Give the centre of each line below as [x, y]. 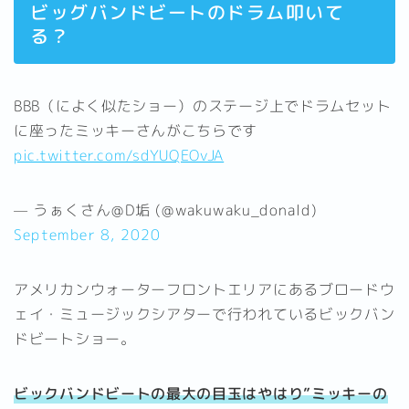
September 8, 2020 [88, 235]
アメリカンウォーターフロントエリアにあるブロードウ [204, 290]
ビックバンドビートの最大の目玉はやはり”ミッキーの [201, 394]
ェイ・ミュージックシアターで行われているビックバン [204, 315]
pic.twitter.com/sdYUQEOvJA [119, 156]
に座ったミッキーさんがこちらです [136, 131]
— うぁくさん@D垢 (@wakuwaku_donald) [166, 210]
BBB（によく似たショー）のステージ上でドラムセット [203, 106]
